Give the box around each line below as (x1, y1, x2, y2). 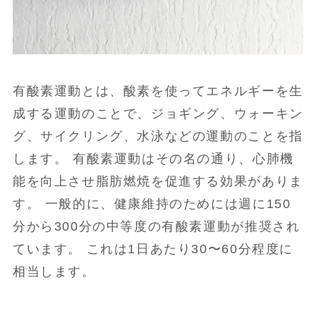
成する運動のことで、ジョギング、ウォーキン (12, 106, 303, 121)
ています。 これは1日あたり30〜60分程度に (12, 241, 294, 256)
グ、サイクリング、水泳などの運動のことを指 (12, 128, 303, 143)
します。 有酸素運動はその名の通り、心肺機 (12, 151, 294, 166)
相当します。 (12, 264, 96, 279)
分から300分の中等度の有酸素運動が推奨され (12, 219, 300, 233)
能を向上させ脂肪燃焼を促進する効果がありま (12, 174, 303, 188)
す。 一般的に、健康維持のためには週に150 (12, 196, 291, 211)
